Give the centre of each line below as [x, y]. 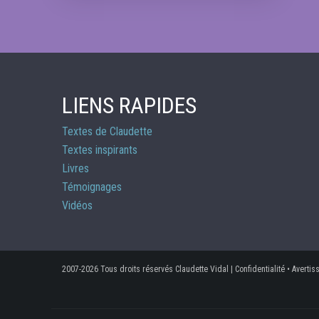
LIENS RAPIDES [129, 106]
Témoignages [92, 187]
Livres [75, 169]
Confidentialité [260, 270]
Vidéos [77, 206]
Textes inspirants [100, 150]
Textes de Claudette [107, 132]
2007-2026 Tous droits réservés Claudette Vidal [145, 270]
